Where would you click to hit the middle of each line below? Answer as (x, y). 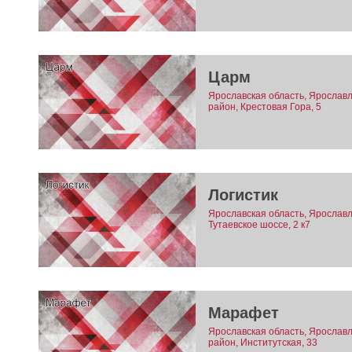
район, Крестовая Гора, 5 (264, 107)
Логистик (243, 195)
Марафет (243, 313)
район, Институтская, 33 (262, 343)
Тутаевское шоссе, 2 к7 (259, 225)
